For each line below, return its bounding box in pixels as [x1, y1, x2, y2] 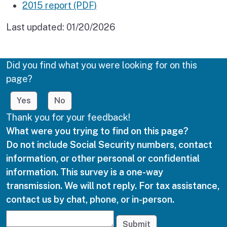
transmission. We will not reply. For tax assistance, [6, 180, 219, 191]
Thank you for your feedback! [6, 111, 130, 123]
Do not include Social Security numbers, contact [6, 139, 212, 150]
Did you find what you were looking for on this [6, 59, 197, 70]
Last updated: [6, 21, 66, 32]
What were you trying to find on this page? [6, 125, 188, 136]
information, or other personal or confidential [6, 153, 200, 164]
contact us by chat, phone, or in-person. [6, 194, 174, 205]
